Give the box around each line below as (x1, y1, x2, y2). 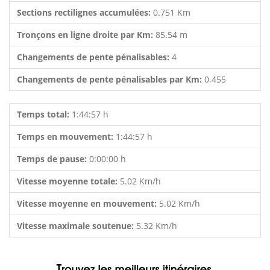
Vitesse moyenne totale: (17, 175, 120, 187)
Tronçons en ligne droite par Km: (17, 29, 155, 40)
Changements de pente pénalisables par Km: (17, 74, 204, 85)
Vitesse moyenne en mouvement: (17, 198, 159, 209)
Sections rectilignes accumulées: (17, 7, 153, 18)
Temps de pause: (17, 153, 89, 165)
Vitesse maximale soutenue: (17, 220, 136, 231)
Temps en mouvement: (17, 131, 116, 142)
